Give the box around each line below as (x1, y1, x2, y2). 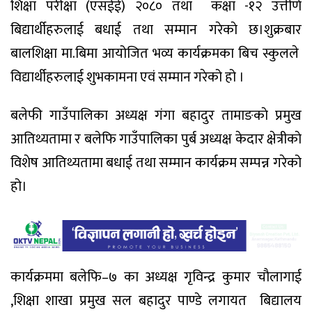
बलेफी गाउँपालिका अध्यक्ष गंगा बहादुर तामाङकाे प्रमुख (10, 103, 302, 127)
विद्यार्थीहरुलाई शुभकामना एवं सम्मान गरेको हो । (10, 65, 244, 89)
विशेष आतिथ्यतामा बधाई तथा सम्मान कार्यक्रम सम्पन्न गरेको (10, 150, 302, 175)
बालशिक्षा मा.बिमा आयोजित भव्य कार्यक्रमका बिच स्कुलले (10, 41, 302, 65)
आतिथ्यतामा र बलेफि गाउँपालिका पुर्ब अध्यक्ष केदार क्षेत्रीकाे (10, 127, 302, 151)
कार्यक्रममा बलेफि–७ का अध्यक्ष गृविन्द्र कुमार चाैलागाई (10, 265, 302, 290)
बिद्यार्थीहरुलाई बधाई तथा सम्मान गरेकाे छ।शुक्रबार (10, 17, 302, 42)
